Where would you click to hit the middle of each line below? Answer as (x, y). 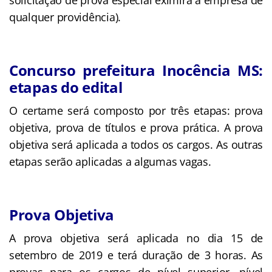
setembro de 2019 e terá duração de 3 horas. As (136, 255)
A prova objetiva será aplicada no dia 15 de (136, 238)
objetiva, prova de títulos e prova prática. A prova (136, 127)
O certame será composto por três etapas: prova (136, 110)
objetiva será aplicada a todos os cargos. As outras (136, 144)
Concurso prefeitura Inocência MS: (136, 70)
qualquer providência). (65, 17)
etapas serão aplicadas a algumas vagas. (110, 161)
